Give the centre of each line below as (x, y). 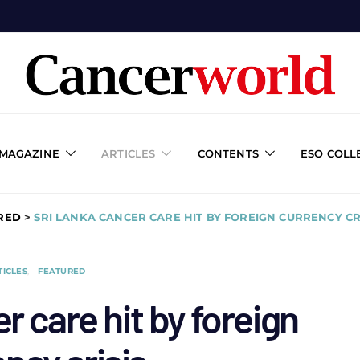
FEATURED (62, 271)
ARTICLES (129, 153)
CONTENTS (228, 153)
